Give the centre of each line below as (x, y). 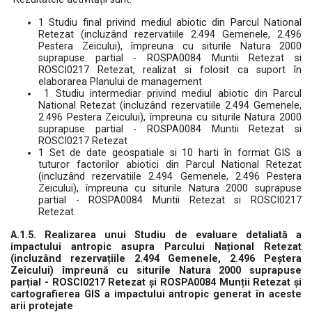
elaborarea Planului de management (120, 82)
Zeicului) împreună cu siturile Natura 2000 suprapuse (156, 271)
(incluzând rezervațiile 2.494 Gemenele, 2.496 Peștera (156, 259)
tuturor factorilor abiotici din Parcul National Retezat (170, 165)
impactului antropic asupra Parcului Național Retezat (156, 247)
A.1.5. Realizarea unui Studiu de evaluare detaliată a (156, 235)
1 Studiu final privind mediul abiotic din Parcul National (170, 23)
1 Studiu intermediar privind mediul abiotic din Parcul (170, 94)
